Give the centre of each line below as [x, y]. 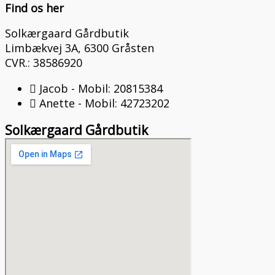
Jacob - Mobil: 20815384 [101, 89]
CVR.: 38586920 [44, 63]
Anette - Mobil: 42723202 [104, 103]
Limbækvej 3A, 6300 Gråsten [79, 48]
